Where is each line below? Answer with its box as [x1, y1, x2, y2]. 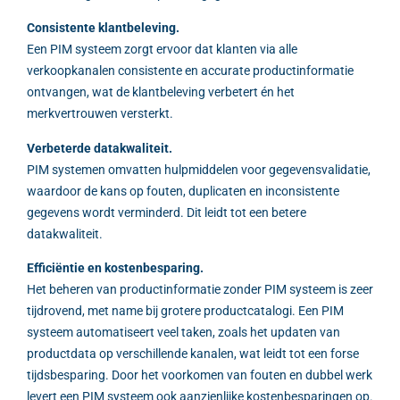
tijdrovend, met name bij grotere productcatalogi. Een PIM [27, 304, 344, 319]
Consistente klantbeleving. [27, 21, 179, 36]
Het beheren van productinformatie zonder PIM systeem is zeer [27, 282, 373, 297]
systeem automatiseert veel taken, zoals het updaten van [27, 325, 340, 340]
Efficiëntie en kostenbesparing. [27, 261, 204, 276]
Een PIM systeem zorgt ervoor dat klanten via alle [27, 42, 297, 57]
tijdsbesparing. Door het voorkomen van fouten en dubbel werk [27, 368, 372, 383]
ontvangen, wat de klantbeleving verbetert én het [27, 85, 295, 100]
